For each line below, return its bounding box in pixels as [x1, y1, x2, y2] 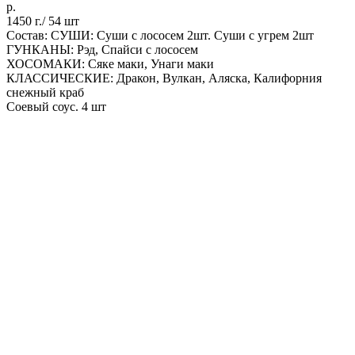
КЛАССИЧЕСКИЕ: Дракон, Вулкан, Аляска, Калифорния [6, 71, 322, 85]
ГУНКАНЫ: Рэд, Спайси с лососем [6, 42, 198, 56]
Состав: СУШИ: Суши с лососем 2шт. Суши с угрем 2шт [6, 28, 314, 42]
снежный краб [6, 85, 84, 99]
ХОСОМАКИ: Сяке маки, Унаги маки [6, 56, 214, 71]
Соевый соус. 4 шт [6, 99, 106, 113]
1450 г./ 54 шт [6, 13, 79, 28]
